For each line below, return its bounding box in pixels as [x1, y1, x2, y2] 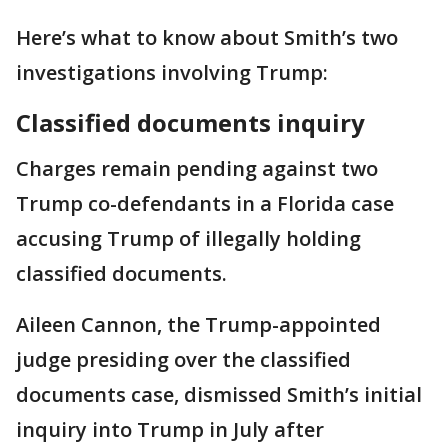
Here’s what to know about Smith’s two [16, 24, 398, 52]
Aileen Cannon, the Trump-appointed [16, 311, 381, 339]
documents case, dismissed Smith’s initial [16, 381, 422, 409]
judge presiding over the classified [16, 346, 351, 374]
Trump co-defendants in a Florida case [16, 190, 394, 218]
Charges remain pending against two [16, 155, 378, 183]
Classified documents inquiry [16, 106, 365, 140]
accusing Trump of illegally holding [16, 225, 361, 253]
